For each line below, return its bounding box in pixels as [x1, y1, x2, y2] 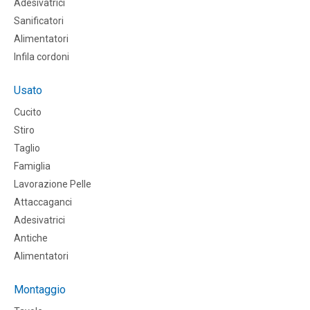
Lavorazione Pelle [14, 179, 91, 190]
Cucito [14, 107, 42, 118]
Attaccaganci [14, 197, 72, 208]
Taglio [14, 143, 40, 154]
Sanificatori [14, 15, 64, 27]
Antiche [14, 232, 48, 244]
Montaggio [14, 283, 66, 297]
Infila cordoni [14, 51, 69, 63]
